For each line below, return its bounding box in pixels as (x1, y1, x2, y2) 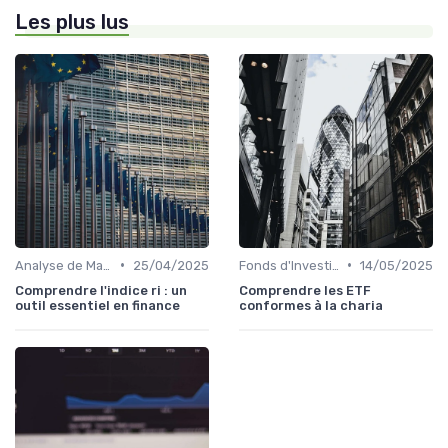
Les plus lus (15, 9, 129, 34)
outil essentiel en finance (15, 297, 180, 313)
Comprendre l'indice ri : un (15, 282, 187, 298)
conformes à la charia (239, 297, 383, 313)
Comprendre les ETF (239, 282, 371, 298)
